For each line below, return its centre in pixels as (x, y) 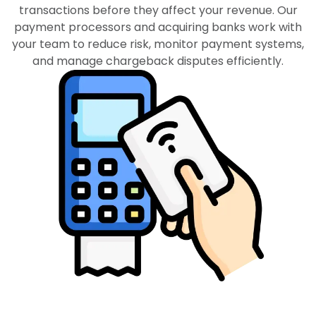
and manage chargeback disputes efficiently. (158, 61)
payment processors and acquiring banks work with (158, 27)
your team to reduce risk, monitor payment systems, (158, 44)
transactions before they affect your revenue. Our (158, 10)
